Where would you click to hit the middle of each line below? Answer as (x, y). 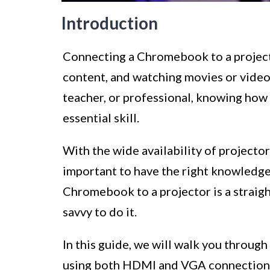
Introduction (110, 23)
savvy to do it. (100, 212)
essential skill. (101, 118)
